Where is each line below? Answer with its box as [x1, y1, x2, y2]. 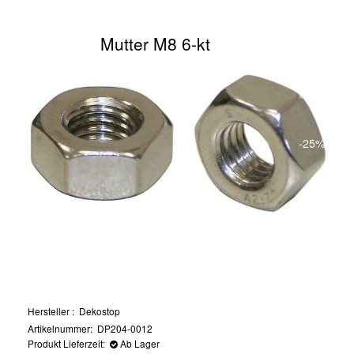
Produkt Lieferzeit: [28, 336, 110, 350]
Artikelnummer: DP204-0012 [28, 321, 153, 335]
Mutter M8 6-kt [100, 32, 210, 55]
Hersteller [28, 303, 72, 318]
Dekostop [79, 303, 120, 318]
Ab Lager [118, 336, 160, 350]
